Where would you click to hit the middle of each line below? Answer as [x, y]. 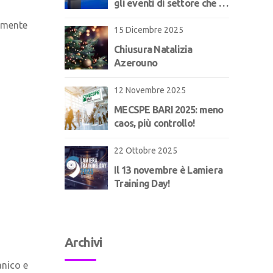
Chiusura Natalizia [153, 50]
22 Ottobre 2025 [146, 150]
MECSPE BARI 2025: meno [169, 110]
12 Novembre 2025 [150, 90]
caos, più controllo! [154, 123]
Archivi [83, 243]
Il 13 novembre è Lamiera [168, 170]
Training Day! [142, 183]
